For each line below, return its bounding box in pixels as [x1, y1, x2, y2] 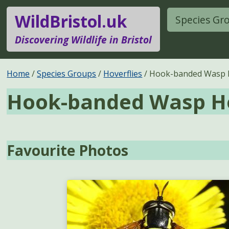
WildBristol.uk [15, 10, 127, 33]
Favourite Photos [7, 141, 129, 161]
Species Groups [37, 67, 97, 79]
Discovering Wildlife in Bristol [15, 33, 152, 47]
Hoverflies [103, 67, 143, 79]
